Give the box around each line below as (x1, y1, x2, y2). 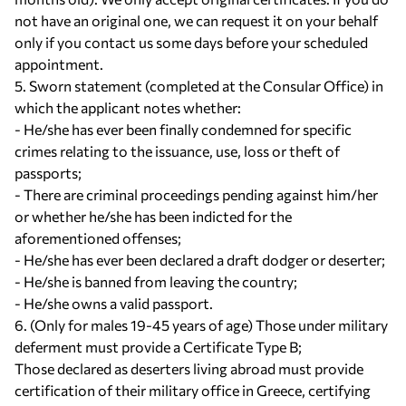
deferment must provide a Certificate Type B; (14, 338, 302, 355)
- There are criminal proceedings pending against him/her (14, 186, 378, 203)
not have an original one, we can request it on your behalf (14, 12, 378, 29)
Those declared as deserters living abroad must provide (14, 360, 363, 377)
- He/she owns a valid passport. (14, 295, 213, 312)
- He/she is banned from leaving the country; (14, 273, 297, 290)
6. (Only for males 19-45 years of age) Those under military (14, 316, 388, 333)
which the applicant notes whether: (14, 99, 241, 116)
